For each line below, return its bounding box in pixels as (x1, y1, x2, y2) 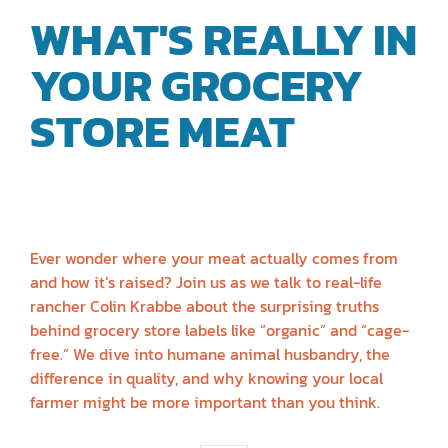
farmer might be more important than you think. (30, 390, 380, 415)
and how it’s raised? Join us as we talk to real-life (30, 270, 382, 295)
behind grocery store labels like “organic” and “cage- (30, 318, 409, 343)
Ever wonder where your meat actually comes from (30, 246, 398, 271)
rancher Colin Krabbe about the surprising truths (30, 294, 379, 319)
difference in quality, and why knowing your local (30, 366, 383, 391)
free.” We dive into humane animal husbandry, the (30, 342, 390, 367)
